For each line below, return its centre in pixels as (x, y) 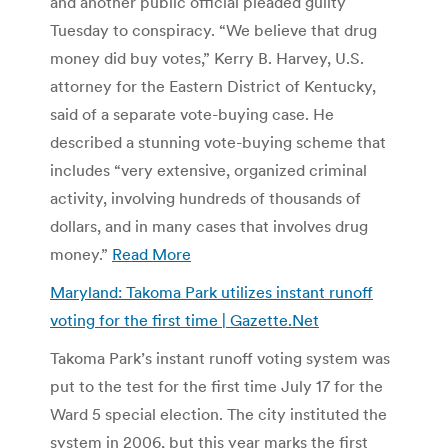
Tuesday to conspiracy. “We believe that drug (213, 29)
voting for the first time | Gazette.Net (184, 319)
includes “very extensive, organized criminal (208, 169)
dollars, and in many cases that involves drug (209, 225)
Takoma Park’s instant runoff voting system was (220, 357)
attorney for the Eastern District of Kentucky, (213, 85)
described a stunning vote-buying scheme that (218, 141)
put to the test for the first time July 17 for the (216, 385)
